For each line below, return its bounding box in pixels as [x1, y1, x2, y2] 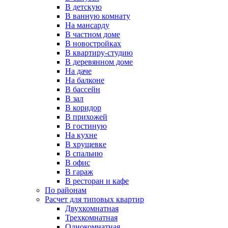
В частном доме [65, 30, 120, 39]
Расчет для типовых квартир [45, 195, 144, 204]
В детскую [65, 3, 102, 11]
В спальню [65, 149, 103, 158]
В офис [65, 158, 90, 167]
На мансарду [65, 21, 109, 30]
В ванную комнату [65, 12, 130, 20]
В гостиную [65, 122, 107, 130]
